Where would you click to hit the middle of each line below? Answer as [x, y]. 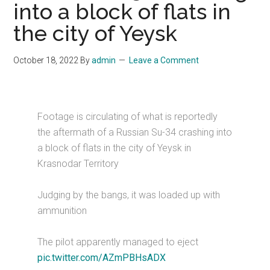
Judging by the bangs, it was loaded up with [129, 195]
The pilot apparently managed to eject [118, 242]
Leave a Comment [164, 60]
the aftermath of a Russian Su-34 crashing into [135, 132]
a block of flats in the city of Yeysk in [115, 148]
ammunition [62, 211]
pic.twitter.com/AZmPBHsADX [102, 258]
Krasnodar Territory [78, 164]
